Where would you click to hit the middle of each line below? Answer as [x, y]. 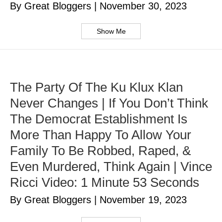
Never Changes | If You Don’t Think [109, 103]
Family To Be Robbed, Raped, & [100, 151]
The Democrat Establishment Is [99, 119]
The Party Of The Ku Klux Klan [96, 87]
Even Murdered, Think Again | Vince [111, 167]
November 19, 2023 [143, 200]
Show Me [111, 31]
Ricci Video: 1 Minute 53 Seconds [105, 183]
